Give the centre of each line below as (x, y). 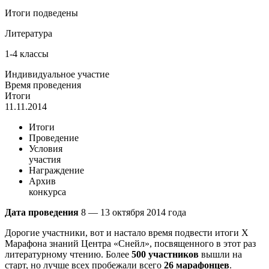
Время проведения (43, 85)
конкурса (47, 192)
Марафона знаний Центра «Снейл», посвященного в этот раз (130, 244)
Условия (46, 149)
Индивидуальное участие (57, 74)
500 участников (165, 255)
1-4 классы (27, 54)
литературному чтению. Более (68, 255)
